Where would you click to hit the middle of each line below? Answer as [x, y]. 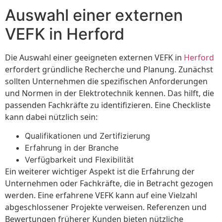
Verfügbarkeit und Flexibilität [79, 160]
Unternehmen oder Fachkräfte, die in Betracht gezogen [109, 184]
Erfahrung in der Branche [72, 148]
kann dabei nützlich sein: [51, 117]
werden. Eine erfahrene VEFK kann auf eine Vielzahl [101, 195]
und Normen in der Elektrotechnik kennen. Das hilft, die [110, 93]
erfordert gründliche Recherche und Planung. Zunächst [109, 69]
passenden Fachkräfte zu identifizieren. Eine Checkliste [108, 105]
